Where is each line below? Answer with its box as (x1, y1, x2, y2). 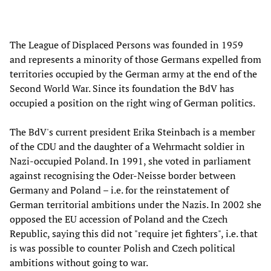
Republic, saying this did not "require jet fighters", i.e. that (10, 226, 258, 240)
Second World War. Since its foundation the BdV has (10, 81, 234, 95)
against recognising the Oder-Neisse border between (10, 168, 236, 182)
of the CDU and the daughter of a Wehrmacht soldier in (10, 139, 245, 153)
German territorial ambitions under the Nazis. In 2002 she (10, 197, 261, 211)
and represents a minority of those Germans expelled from (10, 52, 261, 66)
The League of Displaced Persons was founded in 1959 (10, 38, 243, 51)
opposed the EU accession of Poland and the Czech (10, 212, 227, 226)
